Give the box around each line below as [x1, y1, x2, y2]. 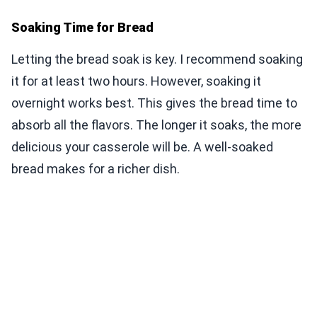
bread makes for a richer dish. [11, 161, 180, 177]
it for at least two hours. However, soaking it [11, 74, 261, 89]
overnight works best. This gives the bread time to [11, 96, 297, 111]
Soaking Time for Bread [11, 20, 154, 35]
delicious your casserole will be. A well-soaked [11, 139, 273, 155]
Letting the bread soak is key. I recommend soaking [11, 52, 303, 67]
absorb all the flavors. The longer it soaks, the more [11, 117, 301, 133]
